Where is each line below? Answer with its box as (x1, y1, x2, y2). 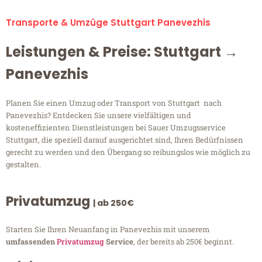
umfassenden (6, 236, 57, 247)
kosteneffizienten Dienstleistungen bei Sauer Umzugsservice (6, 122, 226, 133)
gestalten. (6, 159, 41, 170)
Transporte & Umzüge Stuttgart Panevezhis (6, 16, 211, 29)
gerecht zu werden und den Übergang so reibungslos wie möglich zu (6, 147, 250, 158)
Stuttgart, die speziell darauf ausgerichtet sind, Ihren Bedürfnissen (6, 135, 243, 146)
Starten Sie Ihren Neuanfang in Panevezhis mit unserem (6, 224, 210, 235)
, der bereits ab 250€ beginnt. (133, 236, 234, 247)
